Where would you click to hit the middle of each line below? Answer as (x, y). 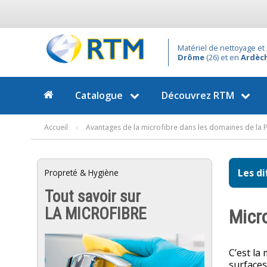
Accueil (56, 127)
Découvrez (187, 95)
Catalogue (99, 95)
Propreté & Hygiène (82, 172)
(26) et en (223, 58)
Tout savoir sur (93, 197)
